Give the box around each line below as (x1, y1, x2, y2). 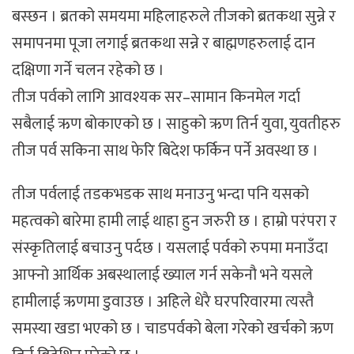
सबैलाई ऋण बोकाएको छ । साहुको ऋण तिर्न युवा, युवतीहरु (12, 111, 341, 138)
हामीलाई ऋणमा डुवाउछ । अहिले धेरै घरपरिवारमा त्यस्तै (12, 288, 314, 315)
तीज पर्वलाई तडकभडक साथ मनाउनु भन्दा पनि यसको (12, 180, 309, 208)
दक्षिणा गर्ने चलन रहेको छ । (12, 57, 164, 85)
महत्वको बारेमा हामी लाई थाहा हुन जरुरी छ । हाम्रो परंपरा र (12, 207, 337, 235)
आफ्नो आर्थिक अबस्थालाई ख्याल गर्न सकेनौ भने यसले (12, 261, 313, 288)
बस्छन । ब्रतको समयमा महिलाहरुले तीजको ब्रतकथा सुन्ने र (12, 3, 336, 31)
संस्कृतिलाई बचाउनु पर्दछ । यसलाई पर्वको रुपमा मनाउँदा (12, 234, 328, 262)
